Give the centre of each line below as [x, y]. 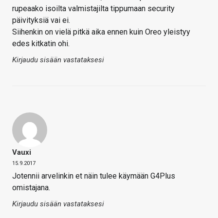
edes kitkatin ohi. [41, 44]
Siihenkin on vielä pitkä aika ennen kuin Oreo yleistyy [101, 32]
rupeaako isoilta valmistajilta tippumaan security [93, 9]
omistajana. [31, 188]
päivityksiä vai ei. [41, 20]
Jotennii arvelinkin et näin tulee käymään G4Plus [94, 176]
